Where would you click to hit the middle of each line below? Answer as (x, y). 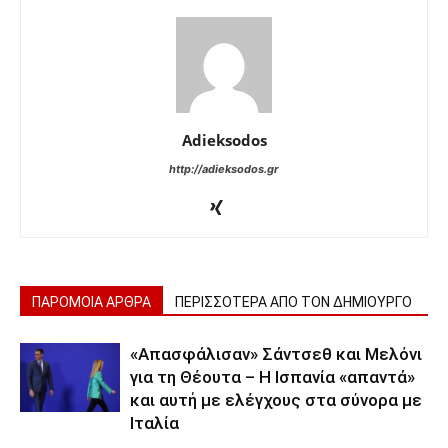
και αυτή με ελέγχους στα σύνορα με (276, 399)
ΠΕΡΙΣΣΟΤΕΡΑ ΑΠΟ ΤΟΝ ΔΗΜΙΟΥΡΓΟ (293, 301)
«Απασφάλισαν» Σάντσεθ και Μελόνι (276, 353)
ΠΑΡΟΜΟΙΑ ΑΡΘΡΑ (91, 301)
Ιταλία (154, 422)
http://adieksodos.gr (224, 168)
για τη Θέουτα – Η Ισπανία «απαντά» (272, 376)
